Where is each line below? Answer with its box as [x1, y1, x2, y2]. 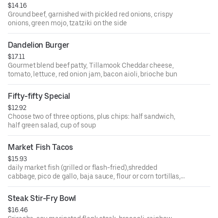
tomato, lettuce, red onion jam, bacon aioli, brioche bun [8, 70, 177, 78]
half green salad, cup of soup [8, 121, 96, 129]
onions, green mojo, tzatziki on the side [8, 19, 127, 27]
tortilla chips [8, 181, 47, 189]
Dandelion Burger [8, 40, 69, 50]
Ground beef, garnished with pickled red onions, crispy [8, 10, 173, 18]
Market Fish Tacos [8, 143, 73, 152]
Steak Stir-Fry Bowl [8, 194, 76, 203]
